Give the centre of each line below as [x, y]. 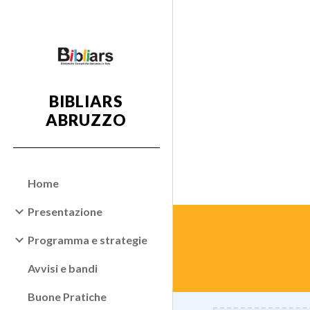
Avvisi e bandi [63, 268]
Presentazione [65, 211]
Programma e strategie [88, 240]
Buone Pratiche [67, 297]
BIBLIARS [86, 101]
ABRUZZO [86, 120]
